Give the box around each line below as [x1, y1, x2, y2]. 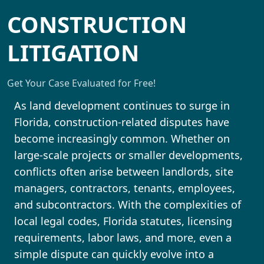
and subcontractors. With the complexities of [14, 197, 241, 212]
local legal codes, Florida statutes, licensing [14, 214, 232, 229]
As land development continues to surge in [14, 98, 230, 113]
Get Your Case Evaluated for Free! [7, 77, 156, 90]
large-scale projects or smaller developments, [14, 148, 243, 163]
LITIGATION [7, 37, 139, 68]
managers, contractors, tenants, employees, [14, 181, 235, 196]
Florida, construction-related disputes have [14, 115, 229, 130]
